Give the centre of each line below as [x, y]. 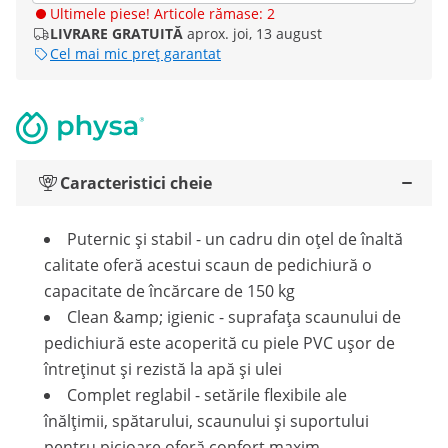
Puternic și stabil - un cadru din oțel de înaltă [235, 239]
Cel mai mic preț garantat [135, 53]
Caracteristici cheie [136, 183]
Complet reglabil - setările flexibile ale [207, 395]
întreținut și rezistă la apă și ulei [163, 369]
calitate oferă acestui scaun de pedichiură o [208, 265]
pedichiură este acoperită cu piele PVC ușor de [219, 343]
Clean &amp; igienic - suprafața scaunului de [234, 317]
